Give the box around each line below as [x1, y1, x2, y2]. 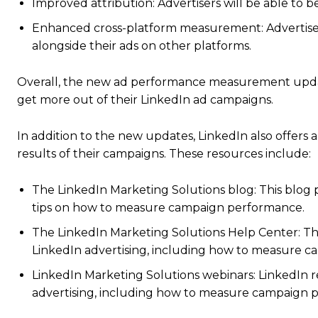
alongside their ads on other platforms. [32, 39, 251, 53]
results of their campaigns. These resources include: [17, 147, 311, 160]
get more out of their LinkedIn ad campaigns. [17, 93, 273, 106]
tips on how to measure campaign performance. [32, 201, 305, 214]
